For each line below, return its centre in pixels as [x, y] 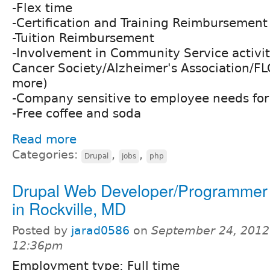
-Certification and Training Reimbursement [140, 23]
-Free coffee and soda [77, 113]
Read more [44, 139]
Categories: [47, 154]
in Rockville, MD [69, 208]
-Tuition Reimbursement [83, 38]
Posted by [42, 230]
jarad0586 [100, 230]
